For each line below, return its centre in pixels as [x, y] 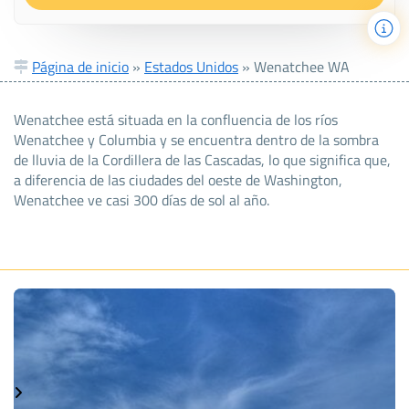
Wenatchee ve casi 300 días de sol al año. [142, 199]
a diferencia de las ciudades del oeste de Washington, [178, 179]
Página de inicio [80, 66]
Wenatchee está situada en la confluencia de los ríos [176, 119]
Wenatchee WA [302, 66]
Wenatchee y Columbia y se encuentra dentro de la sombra [196, 139]
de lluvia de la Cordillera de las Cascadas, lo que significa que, [202, 159]
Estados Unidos [191, 66]
